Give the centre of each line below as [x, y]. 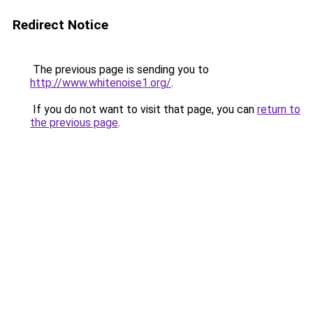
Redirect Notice [60, 25]
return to [279, 109]
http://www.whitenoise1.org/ [101, 83]
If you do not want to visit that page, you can [144, 109]
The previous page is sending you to [119, 70]
